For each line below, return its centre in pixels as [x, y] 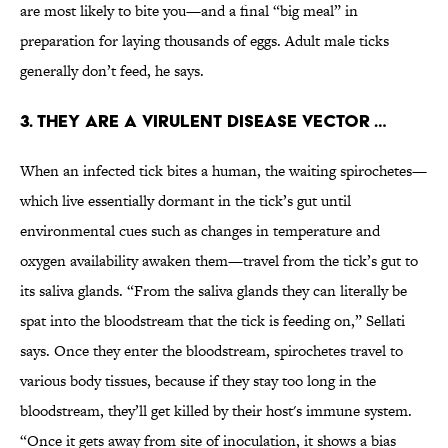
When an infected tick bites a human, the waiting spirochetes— [223, 171]
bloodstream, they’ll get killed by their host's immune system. [216, 411]
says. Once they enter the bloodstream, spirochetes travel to [211, 351]
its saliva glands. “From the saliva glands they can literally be [213, 291]
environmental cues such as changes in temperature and [200, 231]
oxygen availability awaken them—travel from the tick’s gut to [219, 261]
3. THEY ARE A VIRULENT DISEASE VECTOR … [203, 121]
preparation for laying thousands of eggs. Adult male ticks [204, 41]
